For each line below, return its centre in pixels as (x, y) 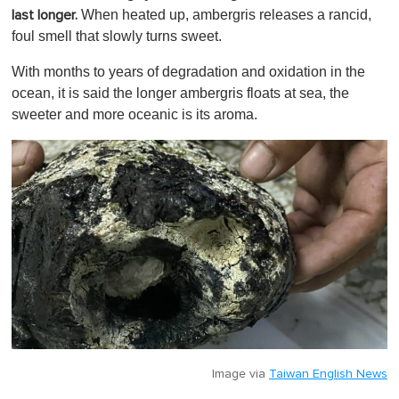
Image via (240, 374)
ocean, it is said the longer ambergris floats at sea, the (180, 93)
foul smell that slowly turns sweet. (117, 36)
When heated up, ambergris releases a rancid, (224, 14)
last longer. (45, 15)
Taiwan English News (328, 374)
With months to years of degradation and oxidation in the (188, 71)
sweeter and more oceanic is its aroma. (134, 114)
